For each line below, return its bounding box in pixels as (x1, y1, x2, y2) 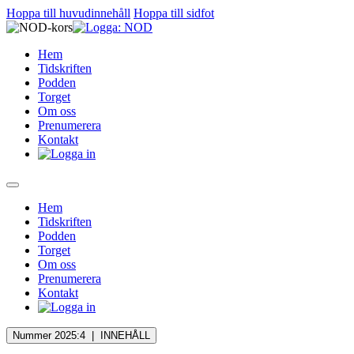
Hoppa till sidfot (134, 6, 214, 20)
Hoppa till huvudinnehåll (6, 6, 130, 20)
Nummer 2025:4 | (13, 330, 100, 341)
